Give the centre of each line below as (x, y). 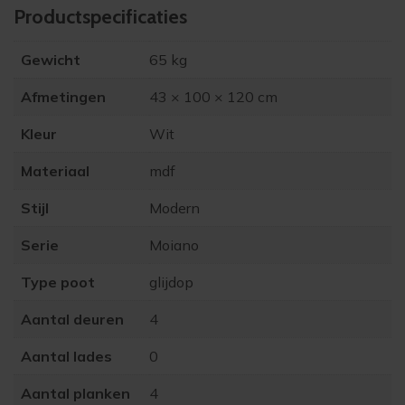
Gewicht (51, 60)
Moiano (174, 245)
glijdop (171, 283)
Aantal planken (75, 394)
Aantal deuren (72, 320)
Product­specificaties (100, 17)
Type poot (58, 283)
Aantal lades (66, 357)
